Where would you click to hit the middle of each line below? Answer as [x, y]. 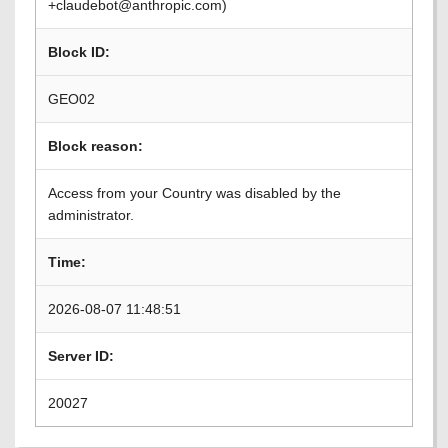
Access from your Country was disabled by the [194, 193]
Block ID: [79, 52]
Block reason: [95, 146]
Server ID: [81, 356]
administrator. [91, 215]
